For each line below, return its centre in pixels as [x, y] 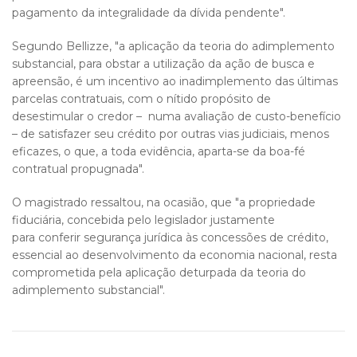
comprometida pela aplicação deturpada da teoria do [159, 273]
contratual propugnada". [78, 169]
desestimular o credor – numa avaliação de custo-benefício [177, 116]
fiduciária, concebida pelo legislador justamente [143, 220]
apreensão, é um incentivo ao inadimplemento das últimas [175, 81]
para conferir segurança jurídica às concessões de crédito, [170, 237]
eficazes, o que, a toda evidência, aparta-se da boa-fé [159, 151]
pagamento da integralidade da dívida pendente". [150, 13]
